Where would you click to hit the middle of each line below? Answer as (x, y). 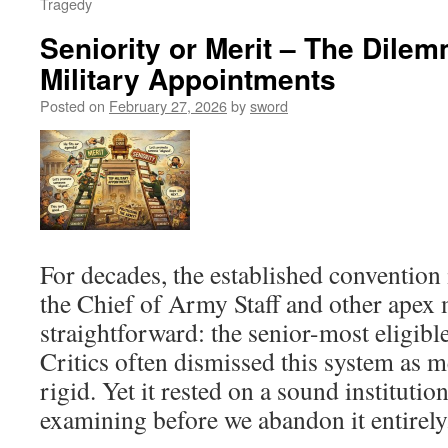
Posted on (72, 105)
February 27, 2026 (168, 105)
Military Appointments (188, 78)
